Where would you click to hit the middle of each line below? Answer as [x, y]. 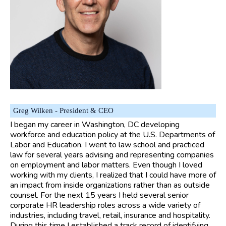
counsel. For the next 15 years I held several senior [99, 195]
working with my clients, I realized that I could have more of [113, 175]
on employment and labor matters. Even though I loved [106, 165]
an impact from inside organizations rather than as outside [110, 185]
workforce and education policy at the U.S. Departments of [112, 135]
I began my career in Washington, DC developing [95, 125]
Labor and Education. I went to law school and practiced [107, 145]
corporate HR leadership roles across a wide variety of [105, 206]
